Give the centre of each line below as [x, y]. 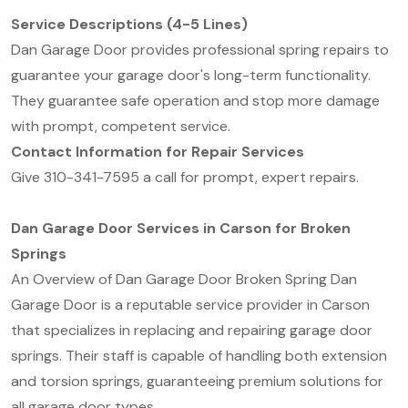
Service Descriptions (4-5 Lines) [129, 24]
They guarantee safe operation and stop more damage [195, 101]
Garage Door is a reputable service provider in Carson [190, 305]
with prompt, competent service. [121, 126]
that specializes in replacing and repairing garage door [192, 330]
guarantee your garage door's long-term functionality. [191, 75]
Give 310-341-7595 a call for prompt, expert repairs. [185, 177]
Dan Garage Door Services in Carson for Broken [181, 228]
